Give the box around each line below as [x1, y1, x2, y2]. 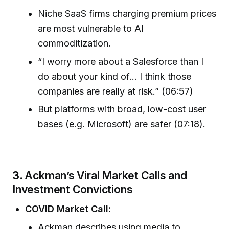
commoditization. [38, 38, 111, 49]
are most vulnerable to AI [38, 23, 144, 34]
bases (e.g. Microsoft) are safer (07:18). [38, 118, 206, 129]
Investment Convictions [12, 182, 133, 196]
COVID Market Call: [25, 203, 111, 214]
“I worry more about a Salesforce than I [38, 56, 204, 67]
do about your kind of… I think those [38, 71, 192, 82]
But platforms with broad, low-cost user [38, 103, 207, 114]
